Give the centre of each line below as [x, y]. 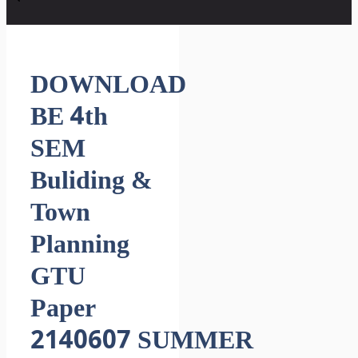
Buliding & [91, 182]
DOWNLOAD [108, 86]
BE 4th [69, 118]
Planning [80, 246]
